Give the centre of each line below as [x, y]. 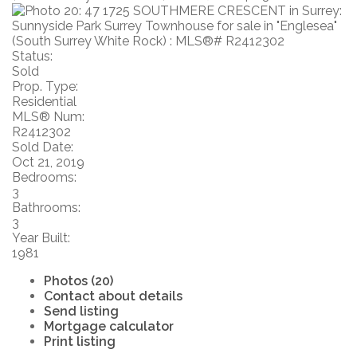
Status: [32, 56]
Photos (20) [78, 280]
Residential [44, 101]
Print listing [80, 341]
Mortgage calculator [109, 326]
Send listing [81, 311]
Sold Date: [43, 147]
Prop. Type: [45, 86]
